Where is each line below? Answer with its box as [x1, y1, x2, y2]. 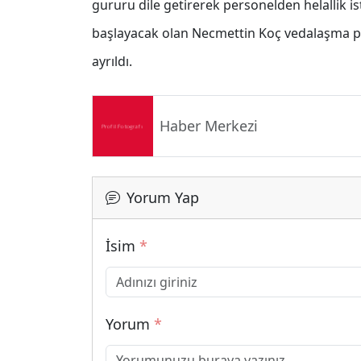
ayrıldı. [92, 52, 132, 70]
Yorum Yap [127, 187, 199, 207]
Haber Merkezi [160, 116, 258, 136]
